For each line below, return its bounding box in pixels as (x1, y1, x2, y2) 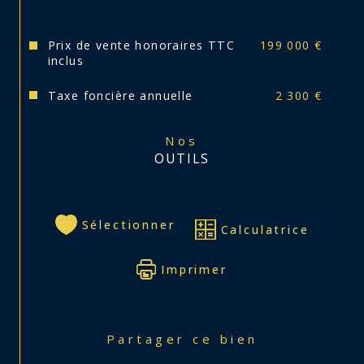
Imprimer (161, 261, 227, 277)
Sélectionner (81, 216, 175, 232)
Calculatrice (220, 221, 310, 237)
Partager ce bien (118, 331, 258, 348)
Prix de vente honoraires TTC (47, 37, 236, 54)
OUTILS (154, 149, 210, 168)
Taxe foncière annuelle (47, 87, 193, 103)
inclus (47, 53, 84, 69)
